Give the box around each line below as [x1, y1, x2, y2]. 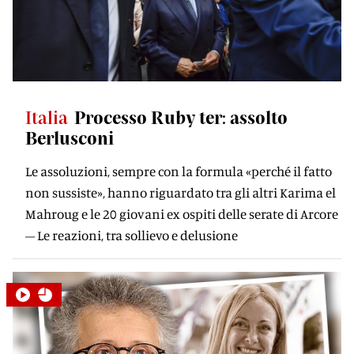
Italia [25, 107, 68, 127]
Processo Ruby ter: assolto [74, 107, 288, 127]
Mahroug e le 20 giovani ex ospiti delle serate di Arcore [25, 205, 338, 222]
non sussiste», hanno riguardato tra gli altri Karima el [25, 184, 336, 201]
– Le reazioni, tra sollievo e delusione [25, 227, 238, 243]
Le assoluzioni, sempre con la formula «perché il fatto [25, 163, 332, 179]
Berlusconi [25, 127, 114, 148]
